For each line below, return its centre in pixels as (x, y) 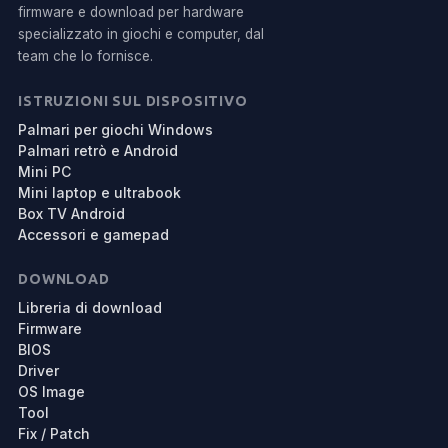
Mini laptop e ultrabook (99, 192)
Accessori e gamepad (93, 234)
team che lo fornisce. (85, 56)
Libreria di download (90, 307)
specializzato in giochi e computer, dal (141, 34)
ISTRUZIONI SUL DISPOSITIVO (133, 101)
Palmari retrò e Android (98, 150)
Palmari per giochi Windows (115, 129)
